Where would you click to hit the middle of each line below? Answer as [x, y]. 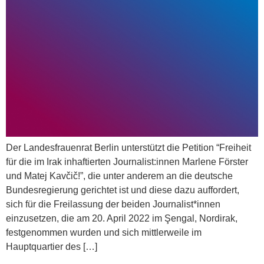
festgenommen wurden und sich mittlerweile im [104, 232]
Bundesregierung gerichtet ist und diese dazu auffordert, [123, 190]
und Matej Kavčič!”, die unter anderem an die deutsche [119, 176]
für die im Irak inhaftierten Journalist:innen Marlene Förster [127, 161]
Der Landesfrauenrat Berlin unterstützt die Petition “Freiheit [128, 147]
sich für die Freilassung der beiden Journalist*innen [113, 204]
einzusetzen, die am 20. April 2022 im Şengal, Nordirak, [122, 218]
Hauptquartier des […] [52, 246]
